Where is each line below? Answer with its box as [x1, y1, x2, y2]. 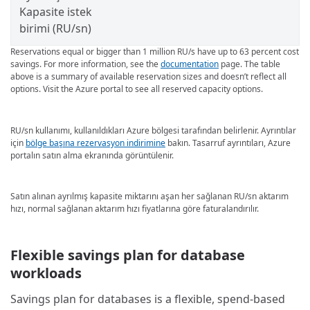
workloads [10, 264, 82, 283]
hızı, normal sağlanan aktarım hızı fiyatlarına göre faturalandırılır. [10, 203, 259, 215]
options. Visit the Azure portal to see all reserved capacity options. [10, 82, 263, 95]
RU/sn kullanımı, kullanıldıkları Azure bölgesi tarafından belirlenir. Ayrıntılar [10, 124, 296, 136]
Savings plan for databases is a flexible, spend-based [10, 291, 285, 307]
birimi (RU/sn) [19, 20, 91, 36]
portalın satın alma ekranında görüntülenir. [10, 149, 174, 161]
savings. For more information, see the [10, 57, 161, 70]
